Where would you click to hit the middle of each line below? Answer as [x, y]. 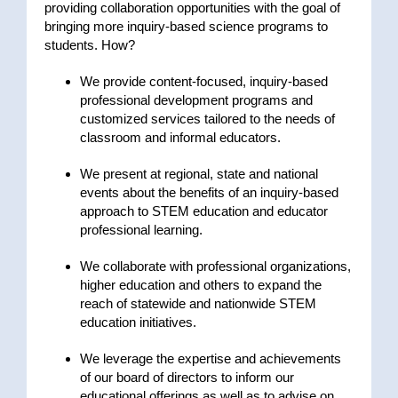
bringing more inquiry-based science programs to [186, 27]
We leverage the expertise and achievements [211, 359]
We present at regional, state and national [199, 174]
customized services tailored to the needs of [207, 119]
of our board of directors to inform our [187, 378]
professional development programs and [196, 100]
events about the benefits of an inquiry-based [209, 193]
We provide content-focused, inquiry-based [204, 82]
